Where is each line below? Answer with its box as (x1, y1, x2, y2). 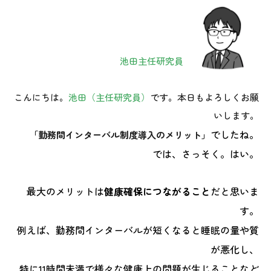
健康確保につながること (104, 183, 211, 198)
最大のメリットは (27, 183, 104, 198)
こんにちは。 (14, 90, 68, 103)
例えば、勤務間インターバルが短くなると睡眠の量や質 (17, 222, 259, 237)
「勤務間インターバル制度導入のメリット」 (29, 128, 211, 141)
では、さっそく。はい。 (152, 146, 259, 161)
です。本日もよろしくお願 (150, 90, 259, 103)
